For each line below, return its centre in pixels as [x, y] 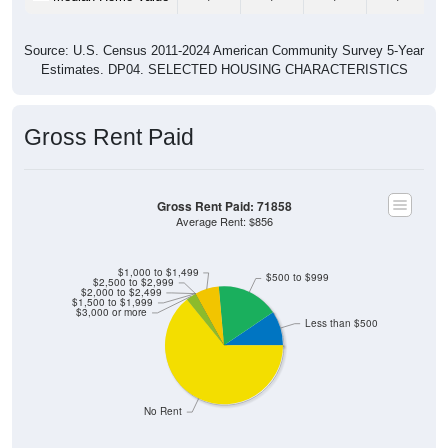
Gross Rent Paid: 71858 [224, 191]
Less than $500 [341, 308]
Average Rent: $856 [224, 206]
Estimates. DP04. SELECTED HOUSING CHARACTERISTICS [224, 54]
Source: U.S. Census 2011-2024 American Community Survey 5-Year [224, 35]
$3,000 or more [112, 297]
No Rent [163, 396]
